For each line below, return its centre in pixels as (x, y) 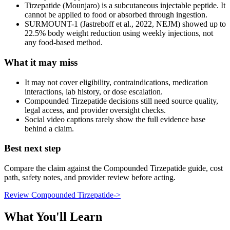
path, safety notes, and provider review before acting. (90, 178)
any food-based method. (64, 43)
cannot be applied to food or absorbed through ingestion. (116, 15)
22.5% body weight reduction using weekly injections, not (119, 33)
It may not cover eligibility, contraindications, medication (116, 82)
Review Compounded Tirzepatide (59, 195)
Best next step (33, 148)
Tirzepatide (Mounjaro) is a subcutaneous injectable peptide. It (125, 6)
